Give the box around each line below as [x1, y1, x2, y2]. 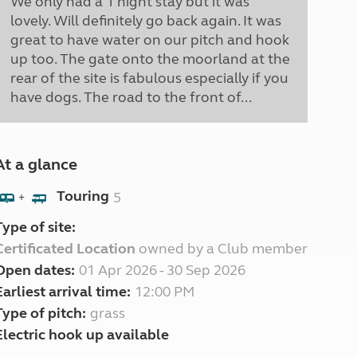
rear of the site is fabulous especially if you [10, 69, 288, 87]
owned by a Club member [135, 240, 308, 257]
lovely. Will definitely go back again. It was [10, 12, 281, 29]
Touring [56, 187, 109, 206]
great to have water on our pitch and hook [10, 31, 289, 49]
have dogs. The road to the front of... [10, 88, 252, 106]
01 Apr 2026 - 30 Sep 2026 [78, 261, 245, 279]
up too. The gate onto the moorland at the [10, 50, 290, 68]
